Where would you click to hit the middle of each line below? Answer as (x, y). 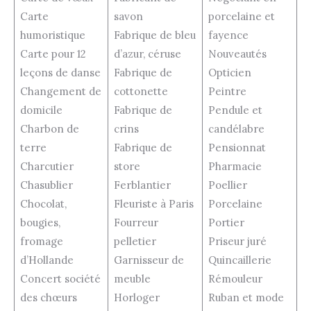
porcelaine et (241, 16)
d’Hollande (47, 260)
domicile (41, 110)
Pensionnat (237, 147)
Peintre (227, 91)
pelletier (135, 241)
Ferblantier (142, 185)
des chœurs (48, 297)
